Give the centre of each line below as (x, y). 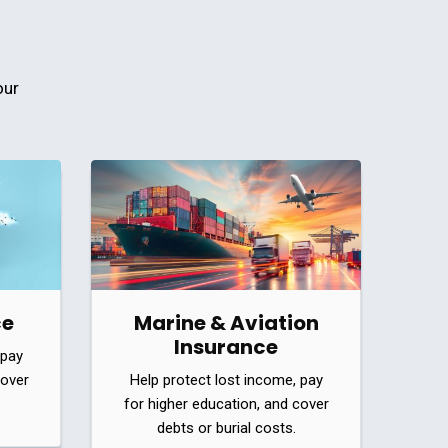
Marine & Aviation (226, 322)
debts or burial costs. (226, 427)
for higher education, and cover (226, 403)
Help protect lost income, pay (226, 379)
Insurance (226, 346)
